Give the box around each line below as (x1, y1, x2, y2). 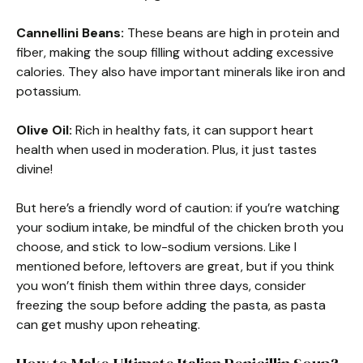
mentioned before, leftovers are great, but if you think (16, 257, 335, 275)
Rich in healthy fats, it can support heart (72, 121, 314, 139)
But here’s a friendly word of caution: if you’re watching (16, 199, 340, 216)
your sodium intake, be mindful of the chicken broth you (16, 218, 344, 236)
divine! (16, 160, 53, 177)
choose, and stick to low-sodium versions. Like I (16, 237, 297, 255)
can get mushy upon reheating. (16, 315, 200, 333)
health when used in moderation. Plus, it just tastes (16, 140, 317, 158)
